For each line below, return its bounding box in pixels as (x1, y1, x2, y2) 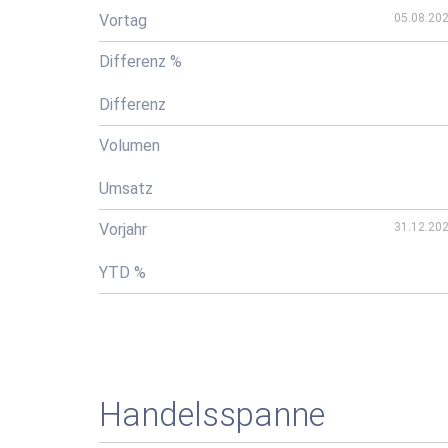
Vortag (99, 11, 147, 30)
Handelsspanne (99, 395, 325, 434)
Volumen (99, 136, 160, 155)
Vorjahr (99, 220, 147, 239)
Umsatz (99, 179, 153, 198)
